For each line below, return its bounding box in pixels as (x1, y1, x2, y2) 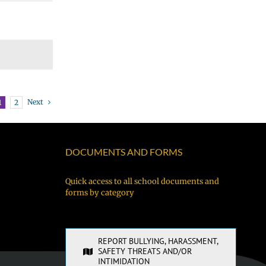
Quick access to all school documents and (65, 176, 219, 186)
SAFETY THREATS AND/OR (98, 246, 192, 256)
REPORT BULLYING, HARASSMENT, (98, 236, 218, 246)
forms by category (65, 188, 134, 198)
